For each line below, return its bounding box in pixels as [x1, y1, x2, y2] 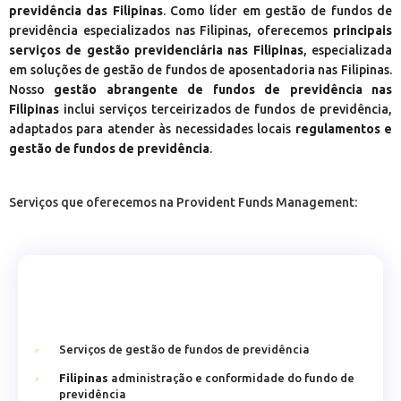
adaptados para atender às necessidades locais [9, 122, 295, 136]
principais [333, 23, 392, 38]
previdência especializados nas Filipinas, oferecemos [9, 23, 333, 38]
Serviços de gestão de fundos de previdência [59, 343, 310, 355]
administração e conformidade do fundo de [108, 371, 354, 384]
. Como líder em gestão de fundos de [162, 4, 393, 18]
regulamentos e [294, 122, 393, 136]
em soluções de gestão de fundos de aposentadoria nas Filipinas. [9, 63, 392, 77]
